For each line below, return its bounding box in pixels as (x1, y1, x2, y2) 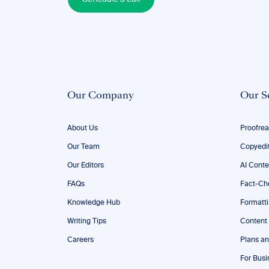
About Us (67, 125, 98, 132)
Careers (67, 237, 94, 244)
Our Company (67, 91, 134, 101)
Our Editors (67, 162, 104, 169)
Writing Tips (67, 218, 106, 225)
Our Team (67, 144, 100, 151)
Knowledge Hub (67, 199, 120, 207)
